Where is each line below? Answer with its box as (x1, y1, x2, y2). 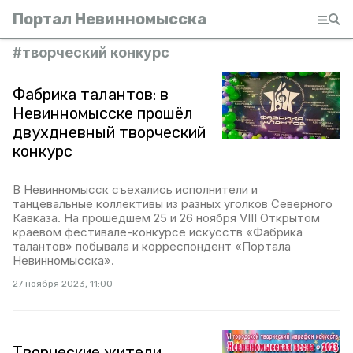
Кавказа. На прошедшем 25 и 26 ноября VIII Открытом (13, 210, 320, 225)
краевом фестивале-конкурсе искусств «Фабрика (13, 225, 303, 240)
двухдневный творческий (13, 123, 206, 142)
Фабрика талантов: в (13, 85, 169, 104)
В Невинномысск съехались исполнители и (13, 182, 258, 197)
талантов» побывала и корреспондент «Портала (13, 239, 291, 254)
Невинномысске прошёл (13, 104, 193, 123)
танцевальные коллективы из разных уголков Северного (13, 196, 333, 211)
